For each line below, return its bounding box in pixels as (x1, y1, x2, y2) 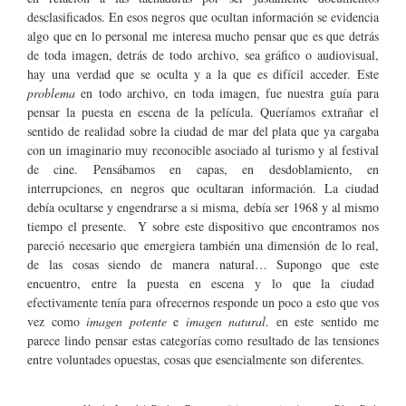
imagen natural (185, 313, 266, 331)
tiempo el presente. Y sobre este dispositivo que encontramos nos (27, 217, 379, 236)
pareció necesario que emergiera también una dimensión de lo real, (27, 237, 379, 255)
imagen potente (86, 313, 167, 331)
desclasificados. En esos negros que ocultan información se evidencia (27, 8, 379, 26)
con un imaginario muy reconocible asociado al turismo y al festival (27, 141, 379, 159)
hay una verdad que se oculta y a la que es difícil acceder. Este (27, 65, 379, 83)
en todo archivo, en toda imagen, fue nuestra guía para (75, 84, 379, 102)
